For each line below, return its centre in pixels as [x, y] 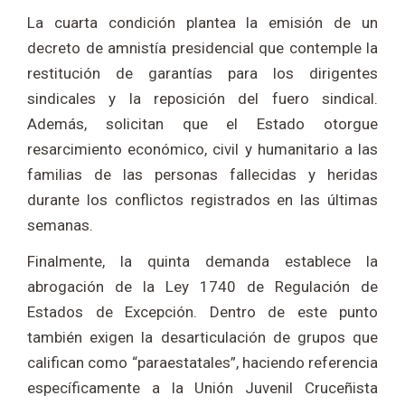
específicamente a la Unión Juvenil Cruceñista [202, 388]
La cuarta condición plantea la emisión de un [202, 23]
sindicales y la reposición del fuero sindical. [202, 99]
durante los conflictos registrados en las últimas [202, 200]
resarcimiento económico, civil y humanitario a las [202, 150]
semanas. [60, 226]
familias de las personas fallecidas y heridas [202, 175]
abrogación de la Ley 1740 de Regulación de [202, 287]
